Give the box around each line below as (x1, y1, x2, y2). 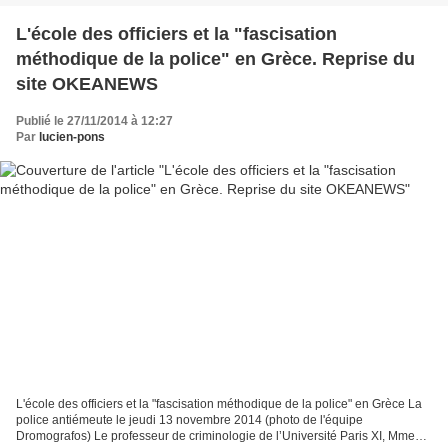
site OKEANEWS (16, 73, 158, 94)
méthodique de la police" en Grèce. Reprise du (16, 48, 415, 69)
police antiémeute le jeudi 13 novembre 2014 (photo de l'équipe (16, 413, 363, 428)
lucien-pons (39, 129, 105, 144)
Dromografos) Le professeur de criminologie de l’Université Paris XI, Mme (16, 429, 415, 444)
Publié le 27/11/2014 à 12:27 (16, 113, 173, 128)
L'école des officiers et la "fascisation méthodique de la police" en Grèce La (16, 397, 422, 412)
